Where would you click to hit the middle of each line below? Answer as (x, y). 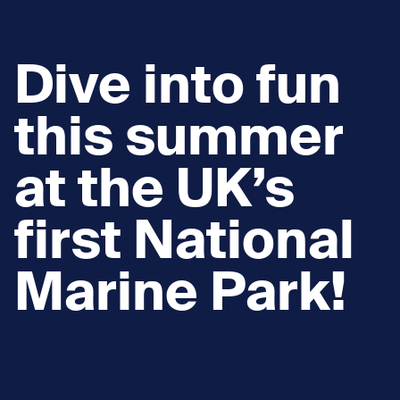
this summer (179, 140)
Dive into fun (178, 88)
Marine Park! (180, 295)
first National (184, 243)
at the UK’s (154, 192)
